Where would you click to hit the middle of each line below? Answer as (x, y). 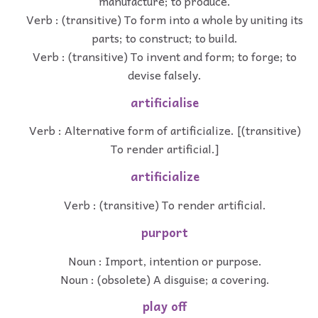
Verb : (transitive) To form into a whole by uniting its (165, 19)
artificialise (165, 102)
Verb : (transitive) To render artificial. (165, 204)
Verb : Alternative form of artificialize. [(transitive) (165, 130)
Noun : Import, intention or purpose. (165, 260)
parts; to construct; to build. (165, 37)
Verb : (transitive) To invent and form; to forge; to (165, 56)
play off (165, 307)
